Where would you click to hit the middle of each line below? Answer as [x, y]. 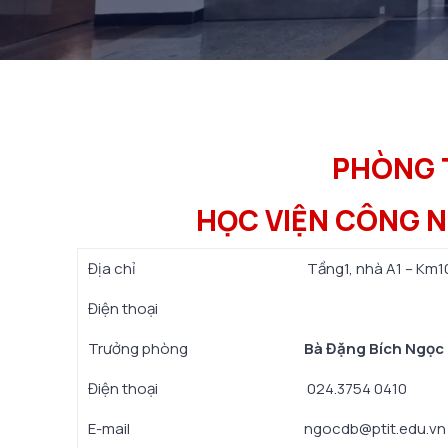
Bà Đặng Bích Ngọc [374, 348]
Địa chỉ [112, 268]
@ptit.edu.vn [402, 428]
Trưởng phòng [138, 348]
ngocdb [331, 428]
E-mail [109, 428]
